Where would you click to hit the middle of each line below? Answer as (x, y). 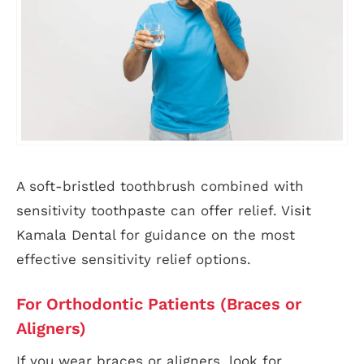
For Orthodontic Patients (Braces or (159, 304)
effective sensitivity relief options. (134, 260)
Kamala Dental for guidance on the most (156, 235)
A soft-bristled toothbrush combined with (160, 186)
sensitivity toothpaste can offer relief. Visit (164, 211)
